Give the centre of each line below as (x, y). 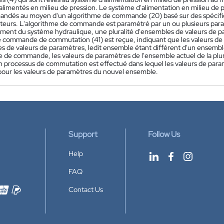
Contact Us (86, 189)
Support (83, 134)
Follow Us (164, 134)
